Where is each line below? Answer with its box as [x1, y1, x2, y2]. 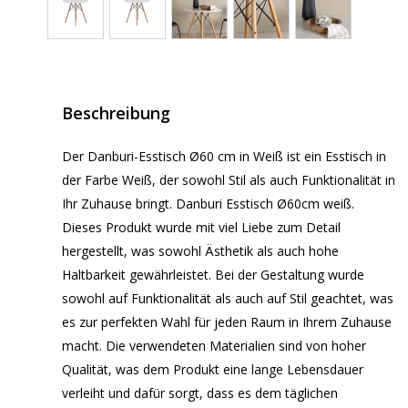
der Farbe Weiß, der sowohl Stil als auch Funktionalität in [62, 171, 395, 189]
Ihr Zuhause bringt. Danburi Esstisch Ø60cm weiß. [62, 195, 354, 213]
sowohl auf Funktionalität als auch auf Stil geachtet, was [62, 290, 393, 308]
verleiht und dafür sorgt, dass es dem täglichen [62, 384, 338, 403]
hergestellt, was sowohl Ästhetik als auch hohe [62, 242, 339, 260]
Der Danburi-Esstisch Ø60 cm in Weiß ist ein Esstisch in [62, 148, 386, 166]
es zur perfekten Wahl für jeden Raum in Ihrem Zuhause [62, 313, 392, 331]
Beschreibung [62, 102, 170, 125]
